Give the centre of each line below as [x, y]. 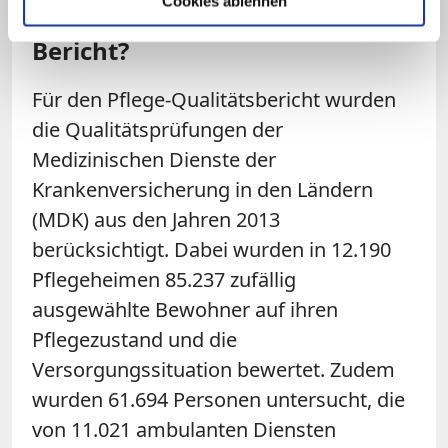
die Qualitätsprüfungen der [157, 129]
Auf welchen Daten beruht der [212, 22]
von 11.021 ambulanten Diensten [184, 429]
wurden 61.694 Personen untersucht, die [218, 399]
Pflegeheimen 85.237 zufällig [164, 279]
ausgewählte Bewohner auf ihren [185, 309]
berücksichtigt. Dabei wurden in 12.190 [211, 249]
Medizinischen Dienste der [154, 159]
